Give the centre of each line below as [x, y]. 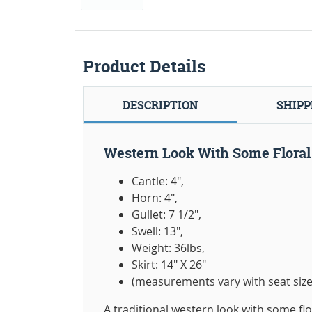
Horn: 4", [155, 198]
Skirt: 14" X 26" [169, 265]
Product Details [144, 67]
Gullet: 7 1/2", [166, 214]
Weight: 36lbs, [168, 248]
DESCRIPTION [160, 105]
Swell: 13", [157, 231]
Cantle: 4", [158, 181]
